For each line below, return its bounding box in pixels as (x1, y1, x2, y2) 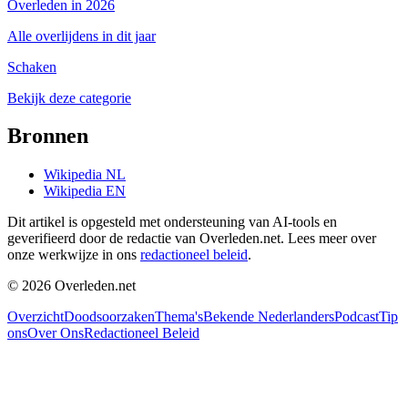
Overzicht (7, 309, 64, 325)
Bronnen (7, 124, 88, 148)
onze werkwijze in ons (7, 247, 137, 263)
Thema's (155, 309, 203, 325)
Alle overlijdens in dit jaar (7, 27, 156, 44)
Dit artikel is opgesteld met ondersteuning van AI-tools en (7, 214, 337, 230)
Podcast (334, 309, 379, 325)
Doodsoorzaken (64, 309, 155, 325)
